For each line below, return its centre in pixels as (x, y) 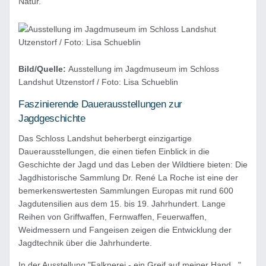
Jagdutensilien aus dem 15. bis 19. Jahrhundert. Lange (122, 204)
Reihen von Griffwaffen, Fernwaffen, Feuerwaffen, (113, 217)
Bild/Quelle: (43, 69)
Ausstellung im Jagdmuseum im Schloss (144, 69)
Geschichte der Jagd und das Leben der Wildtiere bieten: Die (133, 164)
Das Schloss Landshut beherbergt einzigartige (105, 138)
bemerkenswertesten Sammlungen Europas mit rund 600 (126, 191)
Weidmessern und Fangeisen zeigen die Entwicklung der (125, 230)
